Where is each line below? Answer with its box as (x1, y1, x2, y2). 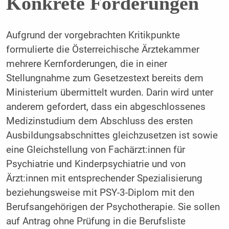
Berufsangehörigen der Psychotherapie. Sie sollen (6, 201, 220, 213)
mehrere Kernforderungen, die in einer (6, 58, 167, 70)
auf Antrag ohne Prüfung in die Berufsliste (6, 215, 186, 227)
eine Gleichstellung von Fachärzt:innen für (6, 144, 185, 155)
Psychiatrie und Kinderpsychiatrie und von (6, 158, 186, 170)
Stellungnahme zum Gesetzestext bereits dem (6, 72, 203, 84)
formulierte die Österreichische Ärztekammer (6, 43, 199, 55)
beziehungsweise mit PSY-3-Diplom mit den (6, 187, 194, 198)
